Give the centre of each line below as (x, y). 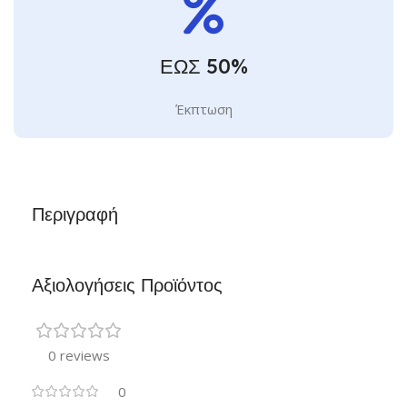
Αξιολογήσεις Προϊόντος (127, 285)
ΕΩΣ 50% (203, 67)
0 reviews (79, 356)
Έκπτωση (203, 109)
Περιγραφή (75, 214)
